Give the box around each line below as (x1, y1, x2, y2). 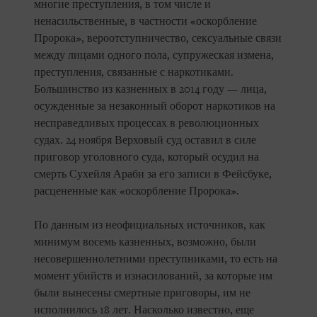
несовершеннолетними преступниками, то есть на (34, 253, 277, 266)
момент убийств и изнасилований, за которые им (34, 270, 272, 283)
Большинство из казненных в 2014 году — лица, (34, 83, 267, 96)
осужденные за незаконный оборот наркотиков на (34, 100, 275, 113)
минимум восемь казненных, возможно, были (34, 236, 256, 249)
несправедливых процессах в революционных (34, 117, 259, 130)
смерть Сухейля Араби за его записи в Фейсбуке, (34, 168, 272, 181)
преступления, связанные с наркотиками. (34, 66, 234, 79)
